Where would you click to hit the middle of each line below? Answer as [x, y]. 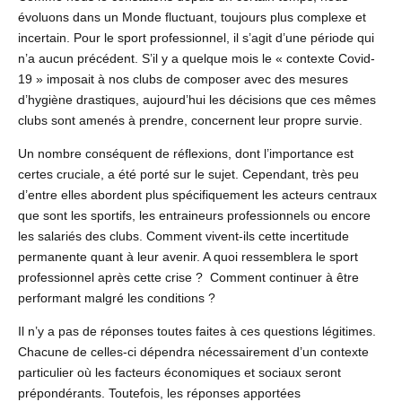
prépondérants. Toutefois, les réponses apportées [159, 393]
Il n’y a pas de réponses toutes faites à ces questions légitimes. [197, 331]
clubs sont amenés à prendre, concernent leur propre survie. [190, 120]
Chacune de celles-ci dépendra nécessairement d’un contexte [193, 351]
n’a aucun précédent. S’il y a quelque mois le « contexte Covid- [197, 58]
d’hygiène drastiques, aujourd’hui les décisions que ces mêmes [197, 99]
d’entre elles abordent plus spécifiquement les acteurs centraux [197, 194]
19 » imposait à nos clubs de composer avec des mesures [183, 79]
